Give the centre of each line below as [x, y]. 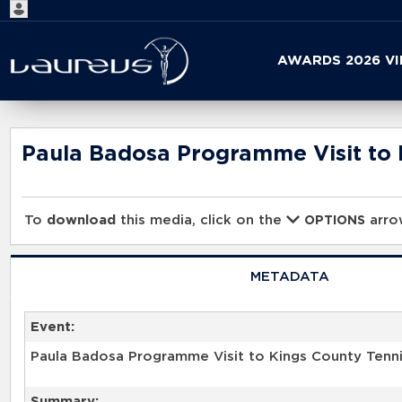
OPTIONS [335, 221]
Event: [52, 327]
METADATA [289, 276]
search [188, 87]
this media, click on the [201, 221]
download [82, 221]
